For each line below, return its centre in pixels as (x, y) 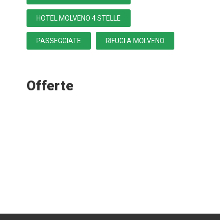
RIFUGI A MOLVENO (135, 41)
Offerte (50, 86)
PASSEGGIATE (58, 41)
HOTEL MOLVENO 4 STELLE (78, 18)
